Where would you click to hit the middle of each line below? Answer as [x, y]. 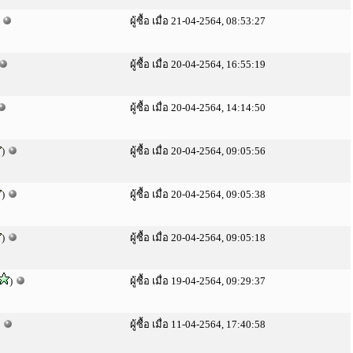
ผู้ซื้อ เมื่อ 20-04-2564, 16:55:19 [198, 64]
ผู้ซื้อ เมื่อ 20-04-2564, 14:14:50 [198, 108]
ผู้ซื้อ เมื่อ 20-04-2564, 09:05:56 [198, 151]
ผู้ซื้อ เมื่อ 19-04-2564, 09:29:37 [198, 281]
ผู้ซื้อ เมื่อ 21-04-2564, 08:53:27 [198, 21]
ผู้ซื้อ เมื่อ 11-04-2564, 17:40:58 [198, 324]
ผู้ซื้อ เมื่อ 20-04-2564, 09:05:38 [198, 194]
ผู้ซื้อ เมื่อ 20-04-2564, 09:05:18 [198, 238]
